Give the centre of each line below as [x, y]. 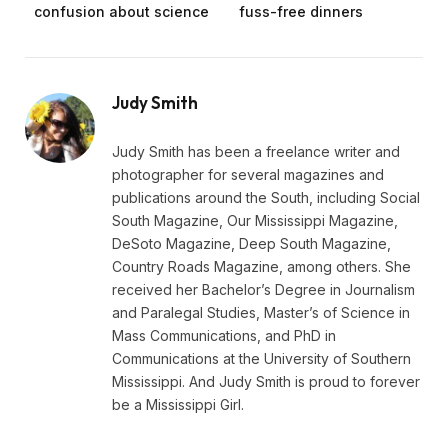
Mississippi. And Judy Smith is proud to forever [266, 381]
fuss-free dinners [301, 11]
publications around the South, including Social [266, 197]
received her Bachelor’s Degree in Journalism [263, 289]
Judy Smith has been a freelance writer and [256, 151]
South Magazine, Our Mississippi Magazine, [255, 220]
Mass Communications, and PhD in [224, 335]
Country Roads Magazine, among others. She [261, 266]
